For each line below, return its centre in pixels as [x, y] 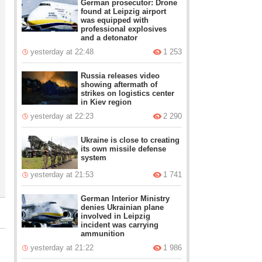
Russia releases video [120, 76]
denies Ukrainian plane [123, 207]
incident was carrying [120, 225]
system [94, 158]
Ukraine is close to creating [130, 140]
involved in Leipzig [116, 216]
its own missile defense [124, 149]
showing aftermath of [119, 85]
